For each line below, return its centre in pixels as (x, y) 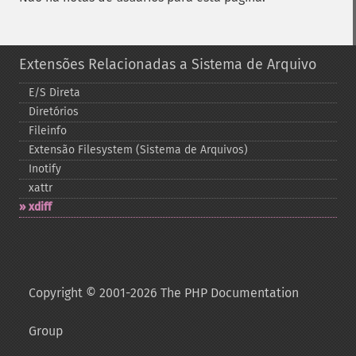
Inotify (45, 169)
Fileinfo (48, 131)
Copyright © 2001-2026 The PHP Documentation (164, 293)
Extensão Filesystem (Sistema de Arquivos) (138, 150)
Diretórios (54, 112)
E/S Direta (54, 93)
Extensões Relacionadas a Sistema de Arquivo (168, 64)
